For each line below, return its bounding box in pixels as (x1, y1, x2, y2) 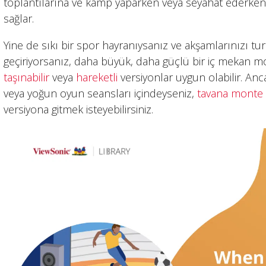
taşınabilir (4, 70, 50, 85)
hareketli (76, 70, 118, 85)
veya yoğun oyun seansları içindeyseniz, (4, 86, 198, 101)
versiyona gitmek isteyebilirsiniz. (4, 102, 154, 117)
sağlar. (4, 11, 34, 26)
